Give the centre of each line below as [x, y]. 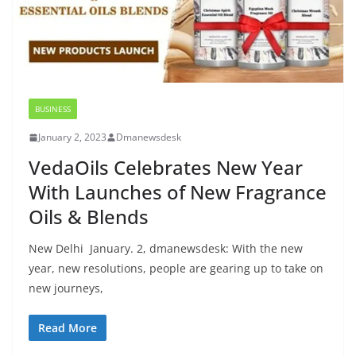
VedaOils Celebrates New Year [166, 168]
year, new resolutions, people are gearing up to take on [176, 269]
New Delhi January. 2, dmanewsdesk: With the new [166, 249]
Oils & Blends [89, 217]
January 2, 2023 [72, 137]
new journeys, [66, 288]
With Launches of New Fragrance [178, 192]
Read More [68, 328]
